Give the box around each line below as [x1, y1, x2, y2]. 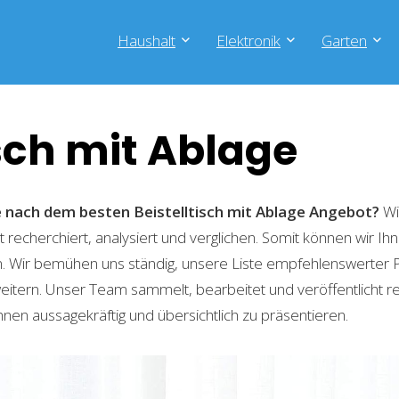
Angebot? [309, 201, 379, 222]
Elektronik [216, 30, 281, 51]
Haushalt [118, 30, 175, 51]
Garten [322, 30, 367, 51]
